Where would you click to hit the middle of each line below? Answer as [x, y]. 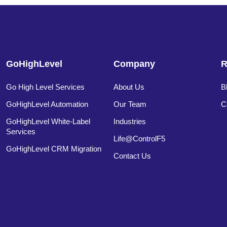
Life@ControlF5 [139, 138]
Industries [129, 121]
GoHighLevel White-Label [48, 121]
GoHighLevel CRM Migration [53, 148]
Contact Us [132, 156]
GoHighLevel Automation [47, 104]
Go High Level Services [45, 87]
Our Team [130, 104]
